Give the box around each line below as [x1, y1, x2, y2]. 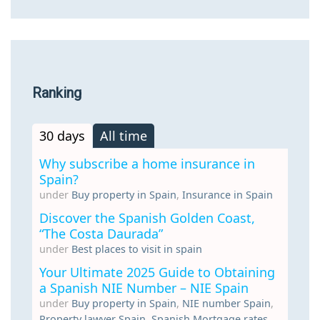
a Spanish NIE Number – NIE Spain [39, 279, 249, 296]
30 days [39, 126, 85, 144]
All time [100, 126, 147, 144]
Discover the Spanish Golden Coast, [39, 209, 255, 226]
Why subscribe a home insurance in [39, 154, 255, 172]
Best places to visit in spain [71, 241, 202, 256]
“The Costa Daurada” [39, 224, 163, 242]
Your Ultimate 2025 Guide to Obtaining [39, 263, 275, 281]
